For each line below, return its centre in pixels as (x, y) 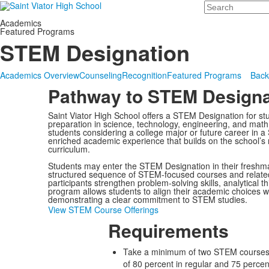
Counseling (101, 75)
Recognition (144, 75)
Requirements (168, 230)
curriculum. (69, 149)
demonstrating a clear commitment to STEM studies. (147, 199)
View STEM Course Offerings (103, 210)
